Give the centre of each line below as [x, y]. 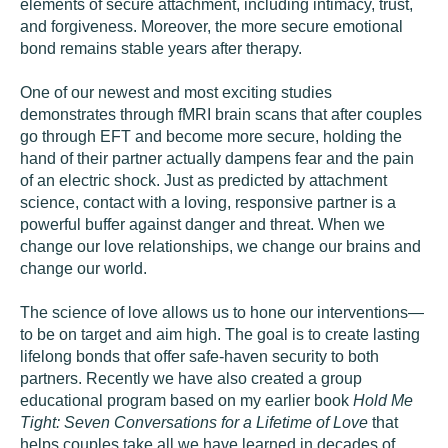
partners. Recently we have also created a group [191, 378]
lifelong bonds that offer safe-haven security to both [199, 356]
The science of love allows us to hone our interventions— [222, 312]
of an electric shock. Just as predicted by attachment [203, 180]
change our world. [83, 268]
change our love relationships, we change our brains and [220, 246]
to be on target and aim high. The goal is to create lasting [220, 334]
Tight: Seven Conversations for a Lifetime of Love [194, 422]
